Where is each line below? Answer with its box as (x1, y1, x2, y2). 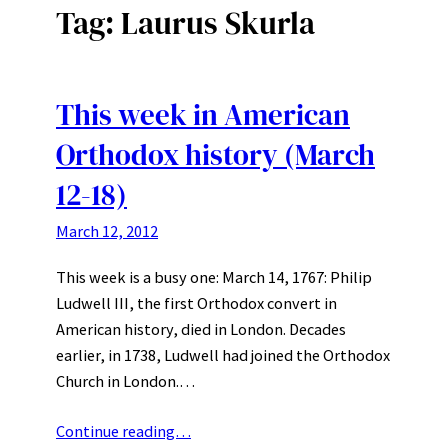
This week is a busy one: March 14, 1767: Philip (56, 266, 372, 287)
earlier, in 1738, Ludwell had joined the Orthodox (56, 344, 390, 365)
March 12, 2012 (56, 220, 158, 241)
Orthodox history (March (56, 134, 375, 175)
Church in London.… (56, 370, 195, 391)
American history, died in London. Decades (56, 318, 346, 339)
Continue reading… (56, 420, 191, 441)
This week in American (56, 94, 350, 135)
